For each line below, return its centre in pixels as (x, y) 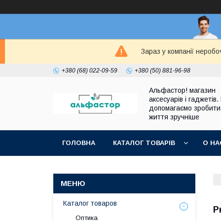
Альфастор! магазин (182, 90)
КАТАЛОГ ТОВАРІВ (144, 143)
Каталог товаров (90, 203)
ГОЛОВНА (79, 143)
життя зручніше (174, 117)
